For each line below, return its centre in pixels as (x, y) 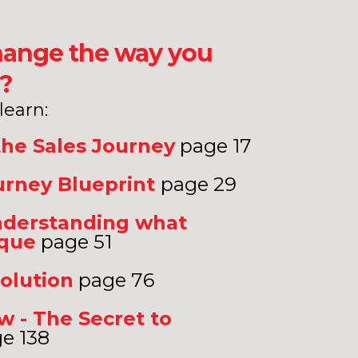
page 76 (114, 280)
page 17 (214, 146)
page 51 (74, 242)
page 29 (199, 184)
